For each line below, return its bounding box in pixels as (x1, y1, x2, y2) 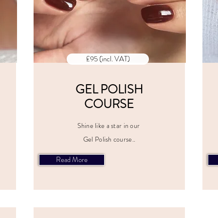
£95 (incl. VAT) (86, 54, 130, 64)
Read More (56, 154, 88, 165)
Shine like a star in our (77, 121, 142, 130)
